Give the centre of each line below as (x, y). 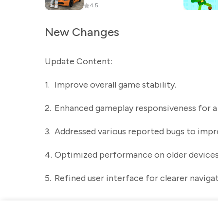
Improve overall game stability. (115, 85)
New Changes (82, 32)
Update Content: (79, 61)
